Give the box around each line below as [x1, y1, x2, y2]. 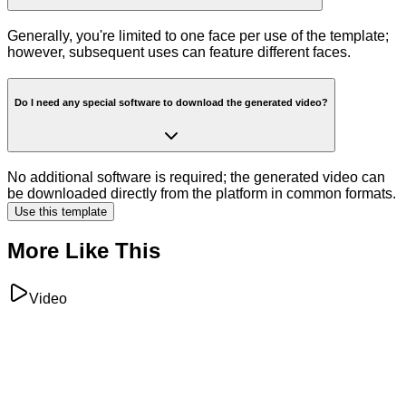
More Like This [7, 238, 160, 264]
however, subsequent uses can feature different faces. [7, 44, 351, 61]
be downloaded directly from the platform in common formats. [7, 185, 396, 201]
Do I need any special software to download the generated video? [14, 97, 328, 109]
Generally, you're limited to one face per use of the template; [7, 28, 389, 44]
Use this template [14, 204, 107, 218]
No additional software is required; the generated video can [7, 169, 385, 185]
